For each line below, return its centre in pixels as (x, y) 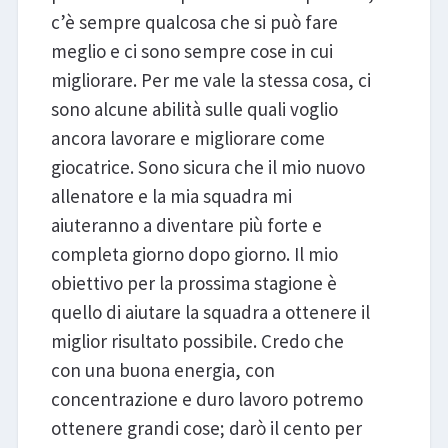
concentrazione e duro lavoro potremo (206, 399)
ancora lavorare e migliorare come (187, 138)
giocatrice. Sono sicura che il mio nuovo (207, 167)
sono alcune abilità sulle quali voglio (194, 109)
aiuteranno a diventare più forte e (186, 225)
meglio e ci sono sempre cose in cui (191, 51)
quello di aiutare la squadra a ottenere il (210, 312)
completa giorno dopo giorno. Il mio (194, 254)
